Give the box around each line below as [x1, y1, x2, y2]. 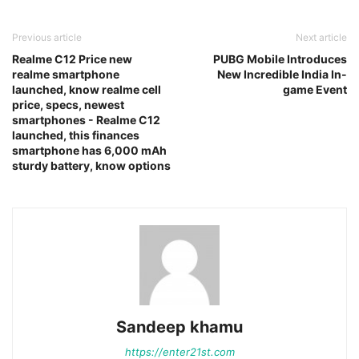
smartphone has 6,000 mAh [12, 143, 167, 157]
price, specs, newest [12, 98, 124, 111]
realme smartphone [12, 67, 119, 81]
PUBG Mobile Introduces [213, 52, 347, 66]
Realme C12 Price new [12, 52, 132, 66]
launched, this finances [12, 128, 139, 142]
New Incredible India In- [217, 67, 347, 81]
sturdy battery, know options [12, 159, 171, 172]
